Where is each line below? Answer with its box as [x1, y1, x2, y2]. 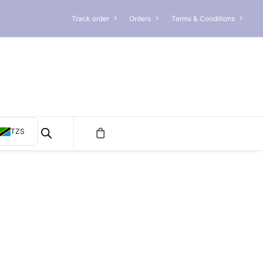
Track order [71, 14, 109, 23]
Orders [129, 14, 151, 23]
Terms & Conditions [171, 14, 235, 23]
